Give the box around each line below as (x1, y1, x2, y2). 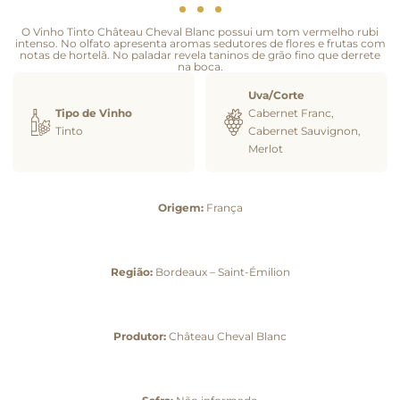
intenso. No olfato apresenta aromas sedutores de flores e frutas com (14, 36, 386, 50)
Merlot (248, 141, 283, 155)
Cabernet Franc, (248, 105, 334, 120)
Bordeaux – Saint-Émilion (152, 264, 290, 279)
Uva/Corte (248, 87, 304, 102)
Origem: (157, 200, 204, 214)
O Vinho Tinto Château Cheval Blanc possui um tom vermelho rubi (21, 24, 379, 38)
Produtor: (113, 329, 166, 343)
